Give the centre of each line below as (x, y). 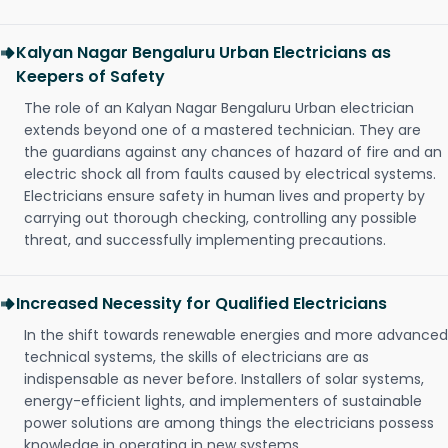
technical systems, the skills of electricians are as (196, 357)
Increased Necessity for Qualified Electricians (201, 304)
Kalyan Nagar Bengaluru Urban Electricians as (203, 53)
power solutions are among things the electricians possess (229, 423)
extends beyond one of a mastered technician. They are (222, 130)
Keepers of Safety (90, 77)
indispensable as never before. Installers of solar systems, (224, 379)
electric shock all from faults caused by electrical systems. (230, 174)
